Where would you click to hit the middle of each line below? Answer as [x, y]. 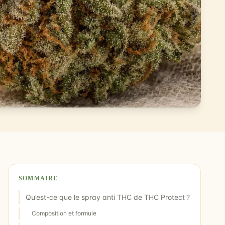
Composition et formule [64, 213]
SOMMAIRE [38, 178]
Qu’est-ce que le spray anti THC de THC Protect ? [108, 197]
